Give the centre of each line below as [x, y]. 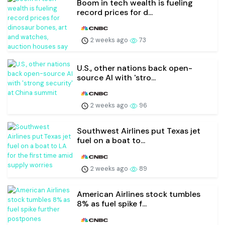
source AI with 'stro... [116, 77]
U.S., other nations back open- [135, 68]
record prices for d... [115, 12]
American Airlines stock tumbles [139, 194]
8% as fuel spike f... [112, 204]
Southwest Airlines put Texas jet [139, 131]
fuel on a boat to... [111, 141]
